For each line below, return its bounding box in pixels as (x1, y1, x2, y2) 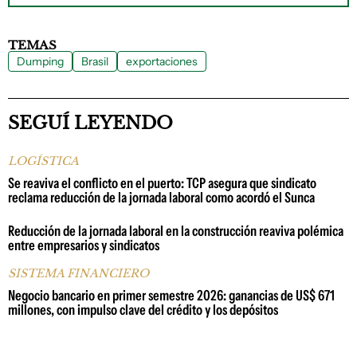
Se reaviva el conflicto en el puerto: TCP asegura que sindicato (8, 174, 316, 192)
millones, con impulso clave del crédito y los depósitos (8, 300, 278, 319)
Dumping (17, 53, 64, 69)
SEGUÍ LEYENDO (8, 112, 173, 134)
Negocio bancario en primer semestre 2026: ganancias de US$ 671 (8, 286, 335, 304)
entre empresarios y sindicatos (8, 236, 159, 254)
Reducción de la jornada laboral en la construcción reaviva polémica (8, 222, 343, 240)
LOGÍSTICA (8, 153, 79, 168)
